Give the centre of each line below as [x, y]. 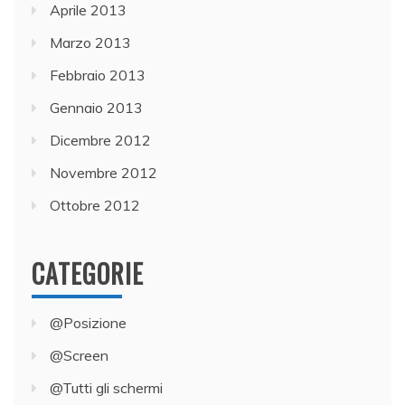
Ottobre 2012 [95, 205]
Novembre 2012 [104, 172]
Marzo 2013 [90, 42]
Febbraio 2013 [98, 75]
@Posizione [88, 322]
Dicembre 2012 [100, 140]
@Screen [79, 355]
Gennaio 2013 [96, 107]
